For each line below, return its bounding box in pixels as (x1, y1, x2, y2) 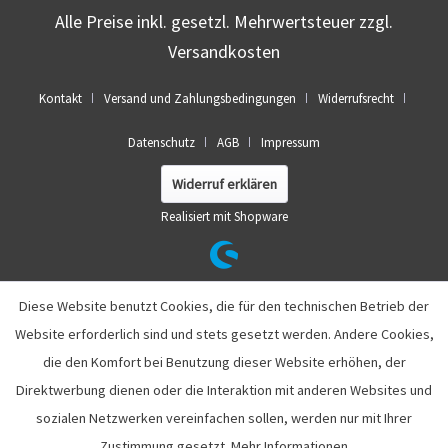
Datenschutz (128, 134, 195, 152)
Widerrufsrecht (318, 90, 394, 108)
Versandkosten (168, 40, 280, 64)
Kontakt (39, 90, 82, 108)
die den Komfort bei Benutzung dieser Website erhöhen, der (42, 353, 406, 371)
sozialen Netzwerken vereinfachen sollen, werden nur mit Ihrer (36, 409, 412, 427)
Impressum (261, 134, 320, 152)
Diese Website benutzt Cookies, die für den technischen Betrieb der (19, 297, 429, 315)
